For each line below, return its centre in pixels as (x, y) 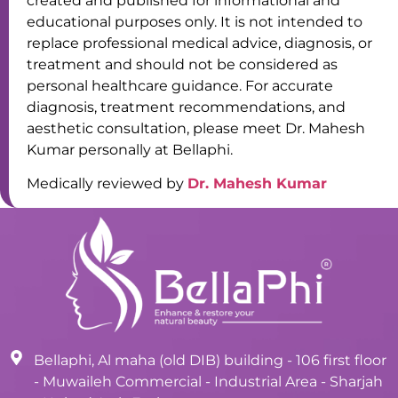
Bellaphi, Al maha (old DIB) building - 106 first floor (211, 360)
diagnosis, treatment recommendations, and (186, 107)
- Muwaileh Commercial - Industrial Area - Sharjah (209, 381)
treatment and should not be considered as (182, 65)
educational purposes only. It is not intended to (195, 22)
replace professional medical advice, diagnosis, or (199, 44)
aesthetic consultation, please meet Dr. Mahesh (196, 129)
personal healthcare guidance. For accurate (180, 86)
